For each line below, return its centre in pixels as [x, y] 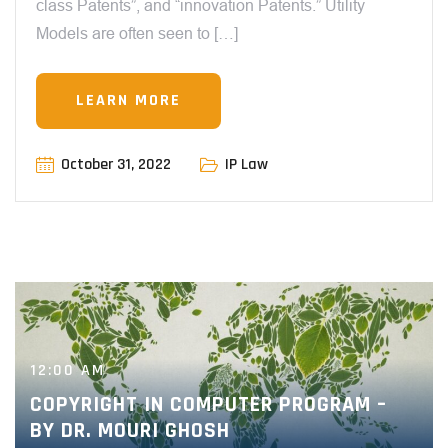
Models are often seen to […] [137, 34]
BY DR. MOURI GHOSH [130, 431]
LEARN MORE [128, 101]
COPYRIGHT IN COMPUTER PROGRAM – [208, 405]
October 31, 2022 [116, 165]
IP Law [246, 165]
